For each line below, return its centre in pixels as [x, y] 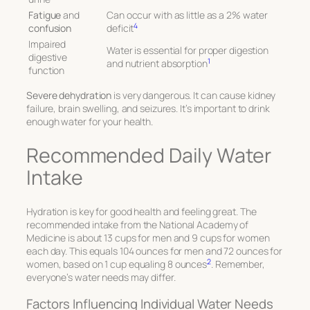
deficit [120, 28]
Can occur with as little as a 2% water [188, 15]
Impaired [47, 44]
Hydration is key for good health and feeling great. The [142, 212]
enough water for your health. [90, 121]
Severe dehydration [69, 95]
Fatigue [45, 15]
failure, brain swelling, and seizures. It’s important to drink [148, 108]
